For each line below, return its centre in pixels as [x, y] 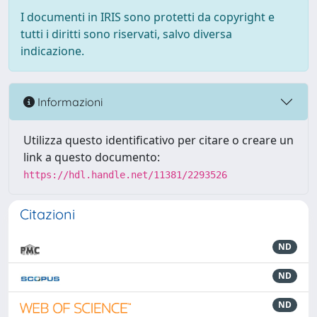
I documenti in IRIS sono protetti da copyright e [148, 17]
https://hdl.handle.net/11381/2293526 [125, 175]
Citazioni [47, 214]
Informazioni [69, 102]
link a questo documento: [92, 157]
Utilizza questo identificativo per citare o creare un [158, 140]
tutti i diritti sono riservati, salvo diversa [126, 34]
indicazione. [52, 51]
